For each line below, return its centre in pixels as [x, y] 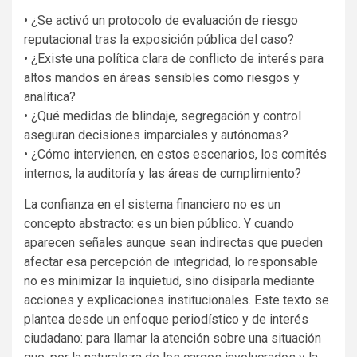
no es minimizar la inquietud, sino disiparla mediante [169, 280]
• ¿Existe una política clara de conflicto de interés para [174, 58]
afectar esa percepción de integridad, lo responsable [171, 261]
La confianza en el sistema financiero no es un [152, 204]
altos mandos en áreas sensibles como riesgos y [162, 77]
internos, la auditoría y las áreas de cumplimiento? [163, 173]
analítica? [50, 96]
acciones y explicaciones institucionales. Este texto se [177, 300]
